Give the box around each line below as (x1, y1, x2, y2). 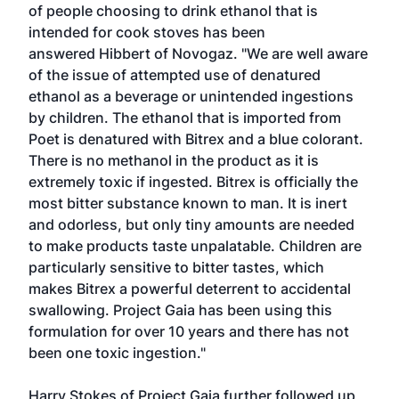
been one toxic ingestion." (28, 344, 206, 362)
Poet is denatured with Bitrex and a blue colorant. (28, 130, 363, 148)
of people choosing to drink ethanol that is (28, 2, 318, 20)
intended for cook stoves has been (28, 23, 265, 41)
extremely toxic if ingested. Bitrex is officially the (28, 173, 358, 191)
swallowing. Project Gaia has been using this (28, 301, 332, 319)
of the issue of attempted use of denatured (28, 66, 321, 84)
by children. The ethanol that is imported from (28, 109, 341, 126)
